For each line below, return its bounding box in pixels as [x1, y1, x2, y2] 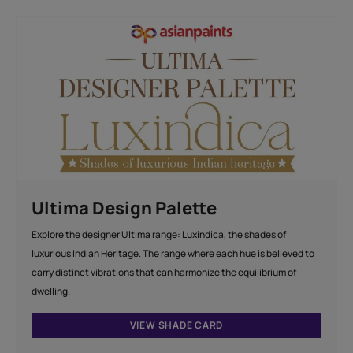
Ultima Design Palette [32, 195, 217, 220]
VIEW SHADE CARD [129, 318, 224, 332]
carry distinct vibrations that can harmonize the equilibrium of [32, 265, 297, 279]
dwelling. [32, 284, 71, 298]
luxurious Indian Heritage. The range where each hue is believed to [32, 246, 315, 260]
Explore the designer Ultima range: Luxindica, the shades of [32, 227, 287, 241]
